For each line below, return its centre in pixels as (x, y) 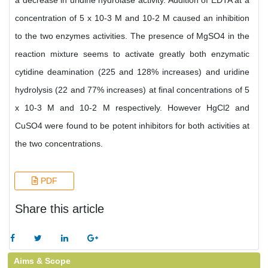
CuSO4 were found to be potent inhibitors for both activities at (132, 126)
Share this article (60, 209)
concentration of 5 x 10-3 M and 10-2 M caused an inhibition (132, 18)
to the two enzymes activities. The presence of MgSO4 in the (132, 36)
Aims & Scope (42, 261)
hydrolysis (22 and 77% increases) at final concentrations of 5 (132, 90)
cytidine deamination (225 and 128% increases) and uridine (132, 72)
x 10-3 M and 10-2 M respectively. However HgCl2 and (132, 108)
